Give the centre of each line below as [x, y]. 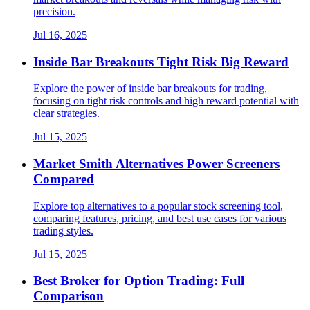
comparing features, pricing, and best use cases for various [160, 218]
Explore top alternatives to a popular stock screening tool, [158, 206]
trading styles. [63, 230]
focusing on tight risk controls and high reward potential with [166, 101]
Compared [64, 179]
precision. [54, 11]
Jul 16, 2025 [60, 35]
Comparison [69, 296]
